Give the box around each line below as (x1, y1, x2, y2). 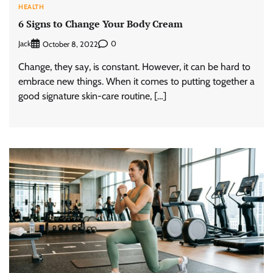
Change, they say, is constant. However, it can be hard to (18, 60, 250, 73)
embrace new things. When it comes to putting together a (18, 75, 255, 87)
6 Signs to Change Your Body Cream (18, 17, 183, 31)
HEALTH (18, 2, 44, 12)
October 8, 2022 (43, 39, 98, 49)
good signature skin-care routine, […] (18, 90, 166, 102)
